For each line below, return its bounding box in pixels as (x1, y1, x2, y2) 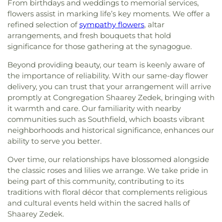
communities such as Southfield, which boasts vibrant (7, 114, 205, 124)
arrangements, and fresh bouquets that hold (7, 30, 171, 40)
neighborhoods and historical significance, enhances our (7, 125, 214, 135)
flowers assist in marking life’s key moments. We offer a (7, 8, 210, 18)
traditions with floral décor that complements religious (7, 187, 207, 197)
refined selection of (7, 19, 79, 29)
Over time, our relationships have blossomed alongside (7, 154, 209, 164)
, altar (144, 19, 165, 29)
